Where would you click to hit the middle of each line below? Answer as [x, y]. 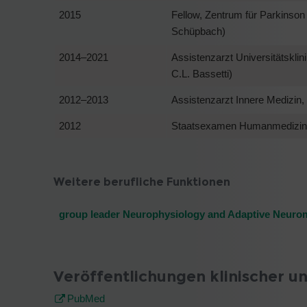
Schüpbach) [198, 31]
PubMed [86, 298]
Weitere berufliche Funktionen [142, 182]
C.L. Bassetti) [202, 73]
